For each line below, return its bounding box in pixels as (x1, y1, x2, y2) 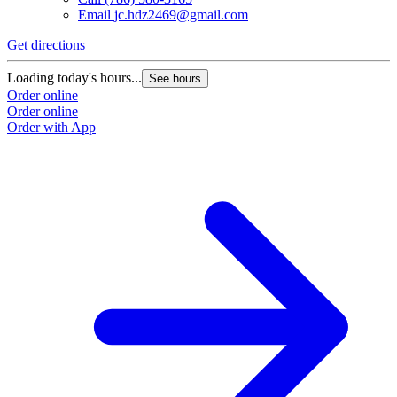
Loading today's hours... (7, 70, 142, 86)
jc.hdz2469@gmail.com (114, 7, 248, 23)
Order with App (7, 120, 96, 136)
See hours (149, 72, 201, 86)
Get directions (7, 37, 85, 53)
